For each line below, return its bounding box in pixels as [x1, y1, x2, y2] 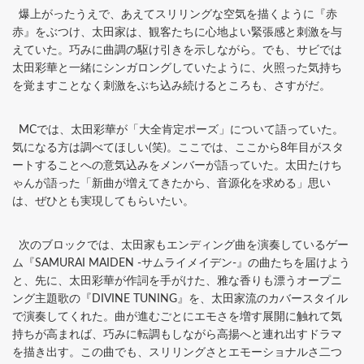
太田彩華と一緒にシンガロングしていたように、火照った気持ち [12, 62, 342, 74]
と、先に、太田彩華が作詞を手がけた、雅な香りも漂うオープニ [12, 275, 342, 287]
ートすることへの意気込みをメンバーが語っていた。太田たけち [12, 159, 342, 171]
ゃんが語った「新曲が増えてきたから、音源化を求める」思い [12, 177, 331, 189]
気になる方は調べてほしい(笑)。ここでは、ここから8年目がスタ [12, 141, 344, 154]
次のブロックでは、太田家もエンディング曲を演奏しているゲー [12, 239, 349, 251]
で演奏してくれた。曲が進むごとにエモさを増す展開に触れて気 [12, 310, 342, 323]
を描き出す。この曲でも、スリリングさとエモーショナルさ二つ [12, 346, 342, 358]
